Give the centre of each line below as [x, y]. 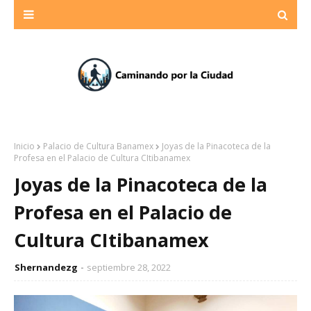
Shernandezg [46, 267]
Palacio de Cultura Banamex [98, 146]
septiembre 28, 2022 [129, 267]
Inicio [24, 146]
